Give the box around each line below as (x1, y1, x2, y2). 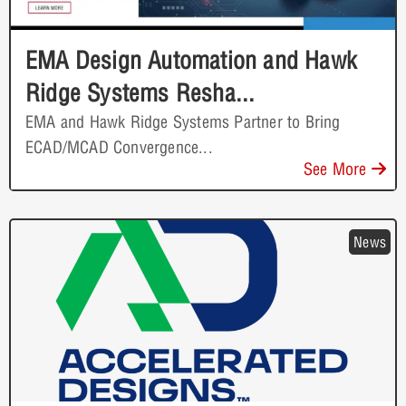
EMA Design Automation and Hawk (25, 44, 358, 75)
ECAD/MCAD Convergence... (25, 136, 213, 158)
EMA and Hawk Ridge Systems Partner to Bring (25, 111, 341, 132)
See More (303, 158, 372, 179)
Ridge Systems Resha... (25, 77, 256, 108)
